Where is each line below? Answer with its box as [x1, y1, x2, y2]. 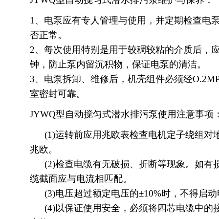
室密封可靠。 [29, 88, 88, 99]
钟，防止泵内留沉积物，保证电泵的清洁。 [29, 59, 206, 69]
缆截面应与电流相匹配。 [29, 174, 132, 184]
